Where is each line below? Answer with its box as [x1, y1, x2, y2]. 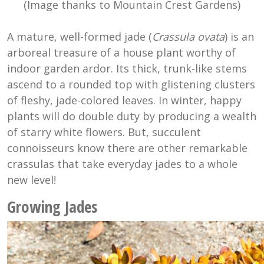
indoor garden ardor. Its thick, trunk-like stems [7, 61, 247, 75]
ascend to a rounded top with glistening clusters [7, 77, 255, 91]
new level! [7, 172, 56, 187]
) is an [225, 29, 254, 44]
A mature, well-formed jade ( [7, 29, 152, 44]
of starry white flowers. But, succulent [7, 124, 201, 139]
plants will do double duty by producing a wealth [7, 108, 256, 123]
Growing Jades [7, 195, 97, 217]
